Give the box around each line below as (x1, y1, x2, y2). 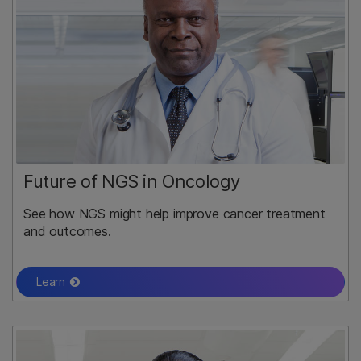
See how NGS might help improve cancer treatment (23, 205, 326, 222)
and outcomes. (23, 223, 111, 240)
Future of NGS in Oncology (23, 171, 241, 193)
